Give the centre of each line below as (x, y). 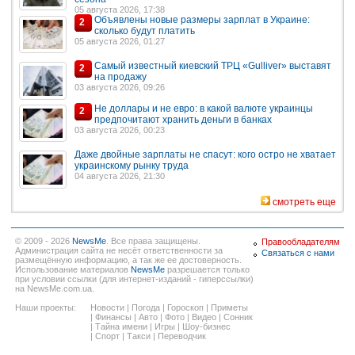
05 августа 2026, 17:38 (120, 9)
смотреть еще (304, 202)
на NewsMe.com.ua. (55, 288)
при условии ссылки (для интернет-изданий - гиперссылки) (134, 279)
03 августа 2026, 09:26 (120, 88)
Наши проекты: (46, 307)
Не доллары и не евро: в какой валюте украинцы (204, 108)
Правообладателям (301, 241)
